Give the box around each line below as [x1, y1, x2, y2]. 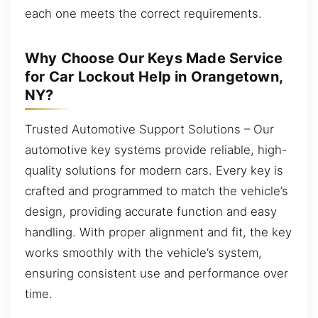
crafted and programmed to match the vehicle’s [25, 183, 288, 198]
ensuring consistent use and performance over [25, 265, 288, 280]
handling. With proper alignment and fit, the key [25, 224, 292, 239]
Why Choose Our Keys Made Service [25, 50, 283, 67]
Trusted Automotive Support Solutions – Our [25, 121, 274, 136]
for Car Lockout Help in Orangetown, [25, 68, 283, 85]
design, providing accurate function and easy [25, 204, 277, 219]
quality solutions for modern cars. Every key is [25, 163, 283, 177]
